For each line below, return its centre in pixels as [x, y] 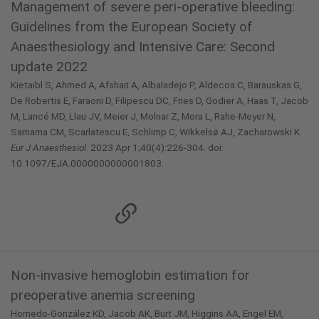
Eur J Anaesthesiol [48, 147]
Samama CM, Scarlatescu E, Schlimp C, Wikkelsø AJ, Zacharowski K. [156, 132]
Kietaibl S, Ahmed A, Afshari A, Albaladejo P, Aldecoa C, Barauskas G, [156, 85]
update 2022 [49, 67]
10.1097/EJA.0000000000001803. [87, 163]
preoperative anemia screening [103, 295]
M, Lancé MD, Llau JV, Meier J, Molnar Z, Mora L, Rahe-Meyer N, [143, 116]
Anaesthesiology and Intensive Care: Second [143, 47]
